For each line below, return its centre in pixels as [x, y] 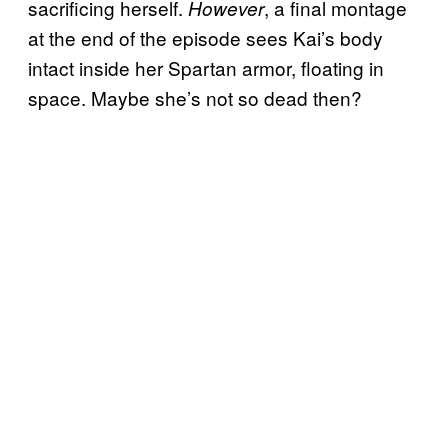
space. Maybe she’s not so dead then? [197, 98]
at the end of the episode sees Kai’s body [205, 38]
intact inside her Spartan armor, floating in [206, 68]
